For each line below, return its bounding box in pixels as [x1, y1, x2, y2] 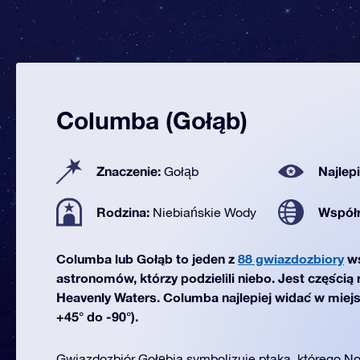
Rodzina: [96, 204, 153, 219]
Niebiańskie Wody [153, 205, 256, 219]
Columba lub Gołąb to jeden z [56, 251, 238, 266]
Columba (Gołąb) [56, 106, 247, 135]
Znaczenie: [96, 163, 164, 178]
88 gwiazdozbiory [238, 251, 344, 266]
